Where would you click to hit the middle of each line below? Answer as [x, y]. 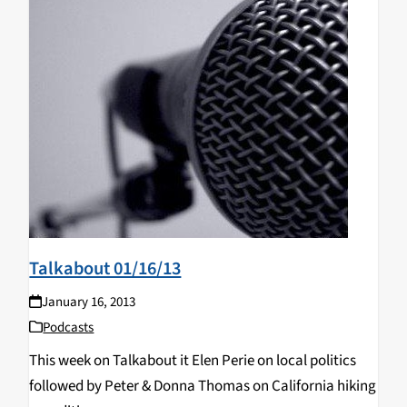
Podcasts [69, 327]
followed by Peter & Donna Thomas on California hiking [203, 386]
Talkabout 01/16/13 [105, 268]
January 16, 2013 [88, 302]
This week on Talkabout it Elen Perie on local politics [193, 360]
